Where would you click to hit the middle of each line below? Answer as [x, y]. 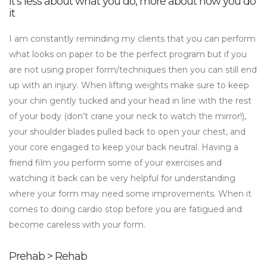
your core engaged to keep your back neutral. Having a [124, 148]
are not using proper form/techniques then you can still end [133, 70]
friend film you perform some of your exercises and [115, 163]
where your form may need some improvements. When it [130, 194]
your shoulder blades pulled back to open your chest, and [127, 132]
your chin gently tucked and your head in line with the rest [130, 101]
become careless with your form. [77, 225]
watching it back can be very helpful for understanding [122, 178]
